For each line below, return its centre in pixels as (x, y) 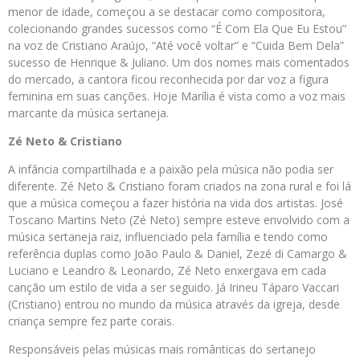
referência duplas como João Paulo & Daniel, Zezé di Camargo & (178, 254)
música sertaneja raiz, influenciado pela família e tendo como (168, 237)
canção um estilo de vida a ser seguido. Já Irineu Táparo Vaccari (174, 287)
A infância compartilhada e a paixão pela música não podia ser (171, 169)
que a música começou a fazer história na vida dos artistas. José (176, 203)
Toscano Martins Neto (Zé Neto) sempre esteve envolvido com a (179, 220)
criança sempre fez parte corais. (91, 321)
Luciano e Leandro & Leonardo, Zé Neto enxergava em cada (167, 270)
